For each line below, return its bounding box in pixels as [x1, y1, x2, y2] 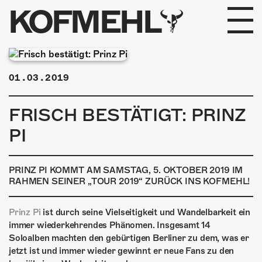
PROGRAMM [23, 57, 136, 79]
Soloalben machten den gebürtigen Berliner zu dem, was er [9, 233, 249, 243]
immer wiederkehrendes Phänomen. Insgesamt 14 [9, 220, 211, 230]
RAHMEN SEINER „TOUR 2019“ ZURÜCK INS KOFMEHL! [9, 176, 250, 187]
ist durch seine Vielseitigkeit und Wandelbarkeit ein [40, 207, 251, 218]
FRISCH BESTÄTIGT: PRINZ [9, 104, 247, 126]
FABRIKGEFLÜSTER [23, 83, 202, 105]
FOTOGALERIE [47, 143, 124, 156]
